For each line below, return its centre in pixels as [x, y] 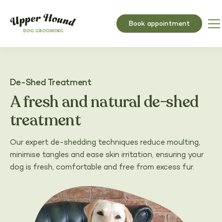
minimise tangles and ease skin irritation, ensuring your [107, 155]
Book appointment [160, 24]
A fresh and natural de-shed [104, 103]
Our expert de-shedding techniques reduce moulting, [105, 143]
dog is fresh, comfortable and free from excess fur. [102, 167]
